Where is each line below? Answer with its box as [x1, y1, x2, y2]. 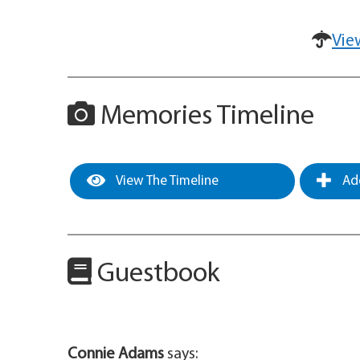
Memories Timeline [95, 103, 314, 132]
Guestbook [92, 260, 220, 289]
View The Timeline [113, 174, 219, 189]
